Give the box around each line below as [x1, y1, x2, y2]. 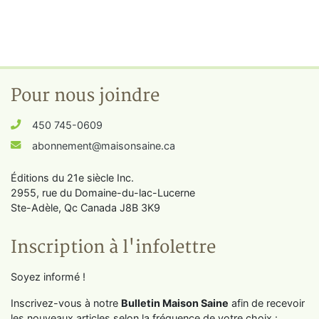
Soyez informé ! [11, 270, 85, 283]
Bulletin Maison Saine [121, 296, 229, 309]
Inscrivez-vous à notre [11, 296, 121, 309]
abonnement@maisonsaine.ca [32, 139, 175, 152]
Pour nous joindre [11, 84, 159, 107]
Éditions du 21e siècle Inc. [11, 171, 134, 184]
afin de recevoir [229, 296, 305, 309]
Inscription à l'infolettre [11, 236, 216, 258]
